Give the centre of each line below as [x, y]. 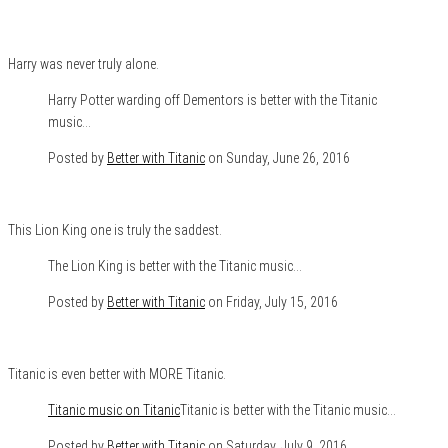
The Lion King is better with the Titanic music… [175, 265]
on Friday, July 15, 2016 [271, 301]
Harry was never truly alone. [83, 63]
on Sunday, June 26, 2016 [277, 157]
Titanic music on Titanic [114, 409]
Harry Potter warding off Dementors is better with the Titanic [212, 99]
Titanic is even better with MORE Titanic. [117, 373]
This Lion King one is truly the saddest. [115, 229]
